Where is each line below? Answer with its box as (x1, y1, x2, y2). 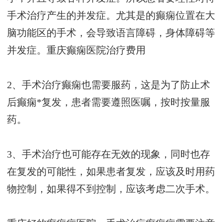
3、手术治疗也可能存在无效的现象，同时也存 (7, 149, 210, 160)
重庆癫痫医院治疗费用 (47, 45, 146, 56)
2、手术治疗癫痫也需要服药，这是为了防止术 (7, 80, 210, 91)
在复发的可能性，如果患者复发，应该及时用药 (7, 166, 215, 177)
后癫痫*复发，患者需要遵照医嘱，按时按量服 (7, 97, 210, 108)
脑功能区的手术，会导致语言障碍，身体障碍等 (7, 28, 215, 39)
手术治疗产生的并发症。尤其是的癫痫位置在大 (7, 10, 215, 21)
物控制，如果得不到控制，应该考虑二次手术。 (7, 184, 215, 195)
